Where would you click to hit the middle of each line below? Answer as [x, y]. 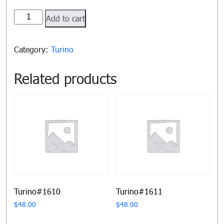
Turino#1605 [37, 14]
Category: [32, 49]
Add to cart [66, 18]
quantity [28, 26]
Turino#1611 [139, 191]
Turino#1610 [37, 191]
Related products [65, 78]
